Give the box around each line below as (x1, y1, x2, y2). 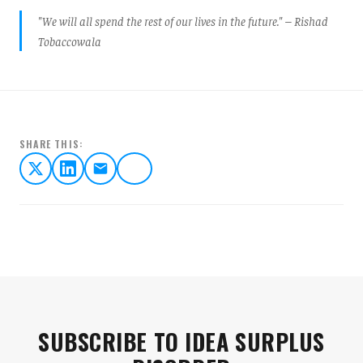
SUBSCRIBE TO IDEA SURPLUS (38, 325, 325, 359)
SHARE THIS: (19, 137, 83, 152)
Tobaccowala (38, 33, 101, 49)
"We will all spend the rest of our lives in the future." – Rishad (38, 13, 328, 29)
